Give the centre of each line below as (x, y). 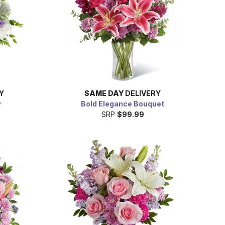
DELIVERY (142, 93)
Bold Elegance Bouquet (123, 103)
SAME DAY (104, 93)
